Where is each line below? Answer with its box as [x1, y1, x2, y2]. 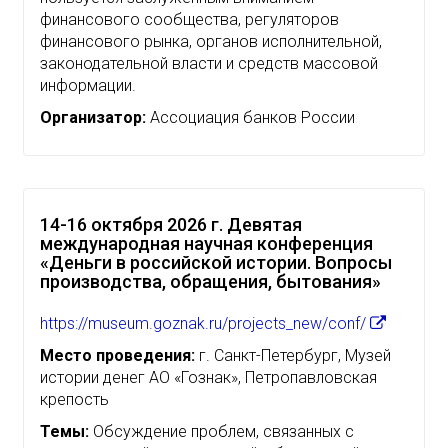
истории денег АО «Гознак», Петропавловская [40, 367, 377, 387]
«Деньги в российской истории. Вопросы [40, 251, 392, 273]
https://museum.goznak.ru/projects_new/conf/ [40, 313, 370, 333]
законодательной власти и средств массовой [40, 53, 378, 73]
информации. [40, 75, 136, 95]
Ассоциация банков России [146, 107, 355, 127]
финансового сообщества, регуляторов [40, 9, 339, 29]
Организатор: [40, 107, 146, 127]
